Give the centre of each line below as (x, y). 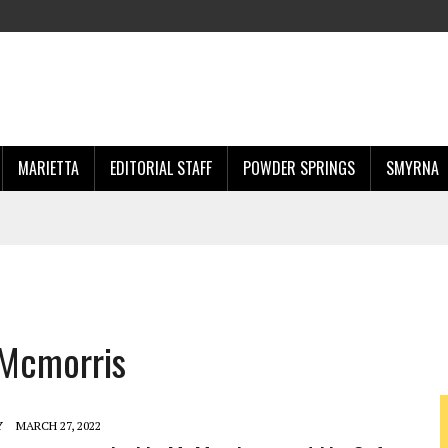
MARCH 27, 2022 (58, 425)
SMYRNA (412, 168)
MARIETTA (48, 168)
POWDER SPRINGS (299, 168)
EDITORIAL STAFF (161, 168)
